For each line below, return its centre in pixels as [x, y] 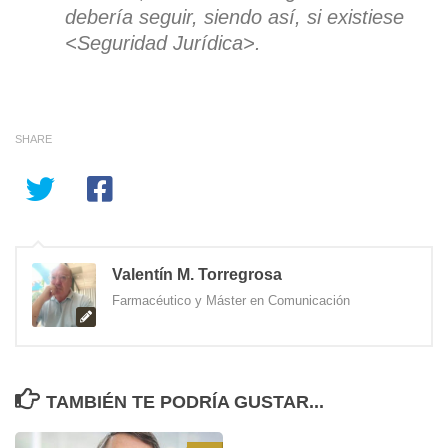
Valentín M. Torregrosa [197, 274]
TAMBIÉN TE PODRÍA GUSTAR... [184, 401]
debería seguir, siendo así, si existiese [234, 16]
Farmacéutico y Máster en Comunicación [231, 300]
